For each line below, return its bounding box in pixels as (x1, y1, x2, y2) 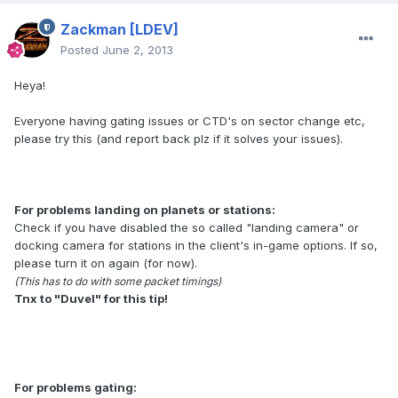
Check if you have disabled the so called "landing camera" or (14, 220, 359, 235)
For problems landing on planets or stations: (14, 203, 275, 218)
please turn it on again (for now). (14, 256, 197, 271)
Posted (60, 43, 102, 58)
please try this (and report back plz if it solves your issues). (14, 131, 343, 147)
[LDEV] (130, 20, 179, 39)
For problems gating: (14, 380, 137, 395)
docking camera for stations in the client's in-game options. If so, (14, 238, 378, 253)
